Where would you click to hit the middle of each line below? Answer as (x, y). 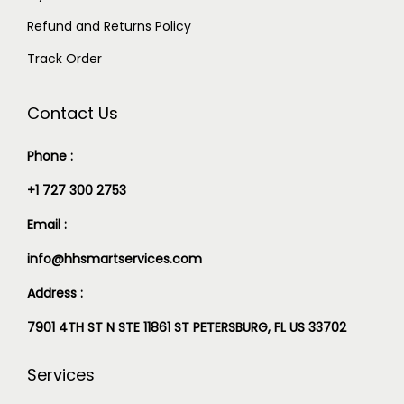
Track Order (64, 58)
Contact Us (73, 113)
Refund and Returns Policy (109, 26)
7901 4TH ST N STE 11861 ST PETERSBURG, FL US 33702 (187, 327)
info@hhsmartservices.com (115, 258)
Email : (47, 224)
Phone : (50, 156)
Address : (57, 293)
